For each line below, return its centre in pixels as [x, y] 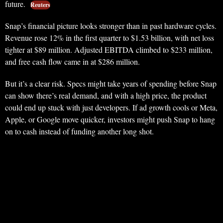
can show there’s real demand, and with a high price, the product [106, 96]
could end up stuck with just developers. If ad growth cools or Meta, [111, 108]
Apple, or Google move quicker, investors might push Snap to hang [110, 119]
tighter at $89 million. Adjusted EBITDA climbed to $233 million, [109, 50]
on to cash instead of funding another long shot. [79, 131]
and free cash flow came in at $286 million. [72, 62]
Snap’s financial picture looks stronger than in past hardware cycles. [111, 26]
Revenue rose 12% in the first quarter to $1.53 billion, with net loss [110, 38]
